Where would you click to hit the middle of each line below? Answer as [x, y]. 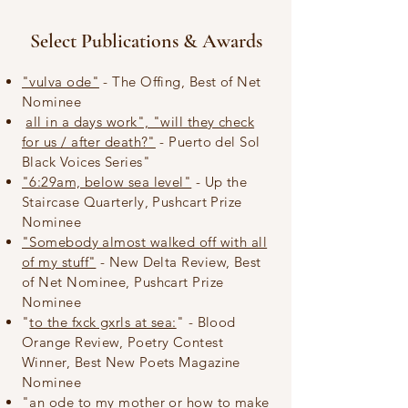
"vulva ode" [61, 82]
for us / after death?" [89, 142]
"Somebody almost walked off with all [145, 242]
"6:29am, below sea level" [107, 182]
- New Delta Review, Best [178, 262]
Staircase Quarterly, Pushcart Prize [132, 202]
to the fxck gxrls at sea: [103, 322]
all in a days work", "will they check [140, 122]
